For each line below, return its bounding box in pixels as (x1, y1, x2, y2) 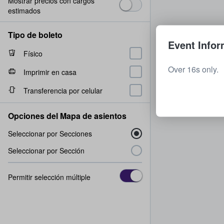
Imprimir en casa (23, 66, 76, 77)
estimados (8, 5, 40, 15)
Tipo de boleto (8, 29, 62, 40)
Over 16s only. (168, 63, 218, 75)
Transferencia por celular (23, 85, 102, 95)
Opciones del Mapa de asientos (8, 110, 126, 121)
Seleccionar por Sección (8, 145, 84, 155)
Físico (23, 48, 42, 58)
